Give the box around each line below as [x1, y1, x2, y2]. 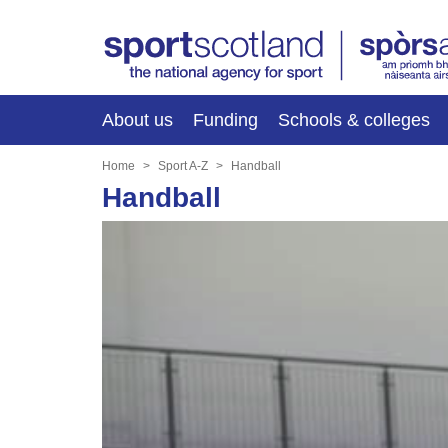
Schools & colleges [278, 109, 430, 130]
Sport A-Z [158, 158, 208, 173]
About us [102, 109, 173, 130]
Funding [193, 109, 258, 130]
